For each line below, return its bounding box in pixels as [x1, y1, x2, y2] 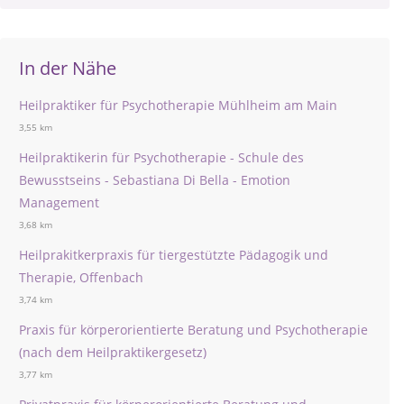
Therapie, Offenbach [19, 269, 143, 286]
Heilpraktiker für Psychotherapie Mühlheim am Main [19, 96, 337, 114]
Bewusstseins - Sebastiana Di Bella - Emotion [19, 171, 290, 188]
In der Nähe [19, 56, 116, 80]
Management [19, 194, 99, 211]
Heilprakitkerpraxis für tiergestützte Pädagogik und [19, 246, 328, 263]
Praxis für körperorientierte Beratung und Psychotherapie [19, 321, 368, 338]
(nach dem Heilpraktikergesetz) [19, 344, 207, 361]
